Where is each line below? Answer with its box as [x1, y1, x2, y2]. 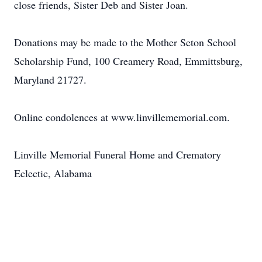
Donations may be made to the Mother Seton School [14, 35, 236, 49]
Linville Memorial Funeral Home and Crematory [14, 147, 221, 161]
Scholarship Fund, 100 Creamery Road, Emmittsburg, [14, 54, 243, 68]
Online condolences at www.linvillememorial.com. [14, 110, 230, 124]
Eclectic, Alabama [14, 166, 92, 180]
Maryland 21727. [14, 73, 87, 87]
